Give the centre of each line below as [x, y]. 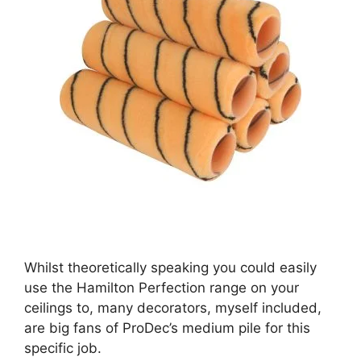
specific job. [63, 349]
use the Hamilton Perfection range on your [162, 288]
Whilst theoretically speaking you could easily [170, 268]
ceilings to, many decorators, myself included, [173, 308]
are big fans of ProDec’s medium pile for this [167, 328]
